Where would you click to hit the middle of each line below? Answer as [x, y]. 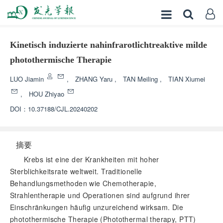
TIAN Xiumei [187, 79]
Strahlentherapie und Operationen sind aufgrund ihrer [100, 195]
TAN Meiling [141, 79]
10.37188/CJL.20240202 [63, 109]
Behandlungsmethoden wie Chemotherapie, [83, 183]
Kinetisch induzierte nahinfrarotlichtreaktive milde [109, 45]
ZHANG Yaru [95, 79]
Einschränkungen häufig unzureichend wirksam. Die [97, 207]
